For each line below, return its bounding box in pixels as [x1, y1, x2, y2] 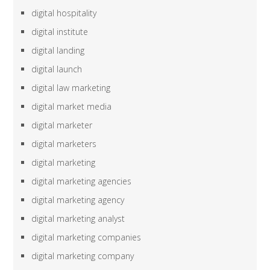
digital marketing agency [31, 194, 125, 206]
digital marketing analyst [31, 213, 125, 225]
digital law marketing [31, 82, 111, 94]
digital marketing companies [31, 231, 142, 243]
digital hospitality [31, 7, 97, 19]
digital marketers [31, 138, 97, 150]
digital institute [31, 26, 89, 38]
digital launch [31, 63, 83, 75]
